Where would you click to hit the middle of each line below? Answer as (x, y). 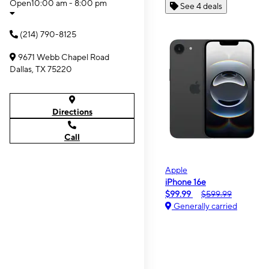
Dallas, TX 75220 (41, 69)
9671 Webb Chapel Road (64, 57)
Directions (72, 112)
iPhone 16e (186, 182)
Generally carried (204, 206)
